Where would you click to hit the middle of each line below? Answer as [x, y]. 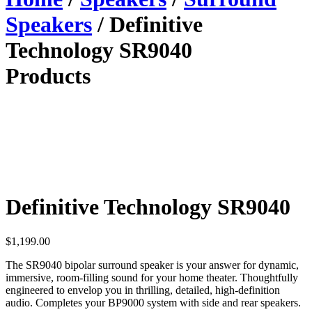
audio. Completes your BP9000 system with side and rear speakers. [153, 302]
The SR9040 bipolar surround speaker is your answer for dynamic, [152, 265]
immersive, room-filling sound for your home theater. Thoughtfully [152, 277]
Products [48, 76]
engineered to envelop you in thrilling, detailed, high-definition [143, 290]
